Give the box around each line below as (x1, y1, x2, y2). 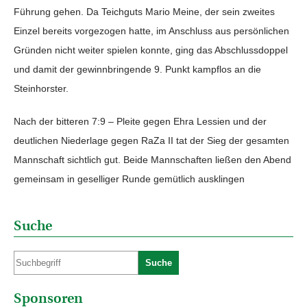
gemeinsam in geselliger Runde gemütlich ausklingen (14, 173, 245, 184)
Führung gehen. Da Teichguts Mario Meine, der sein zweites (14, 6, 275, 17)
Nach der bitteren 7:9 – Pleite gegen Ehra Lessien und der (14, 116, 267, 127)
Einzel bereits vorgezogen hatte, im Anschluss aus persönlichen (14, 25, 289, 36)
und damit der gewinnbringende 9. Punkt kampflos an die (14, 64, 261, 75)
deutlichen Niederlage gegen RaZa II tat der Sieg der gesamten (14, 135, 289, 146)
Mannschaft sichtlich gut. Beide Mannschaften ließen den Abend (14, 154, 291, 165)
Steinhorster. (14, 83, 69, 94)
